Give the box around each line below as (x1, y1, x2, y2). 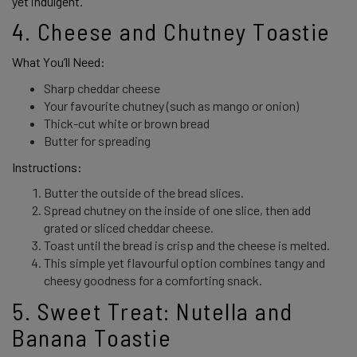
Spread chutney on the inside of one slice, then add (44, 202, 311, 218)
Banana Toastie (12, 323, 178, 352)
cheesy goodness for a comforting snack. (44, 273, 265, 288)
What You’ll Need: (12, 53, 108, 69)
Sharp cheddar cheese (44, 80, 163, 96)
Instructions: (12, 159, 82, 175)
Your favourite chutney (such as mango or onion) (44, 97, 301, 113)
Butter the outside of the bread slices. (44, 185, 246, 201)
